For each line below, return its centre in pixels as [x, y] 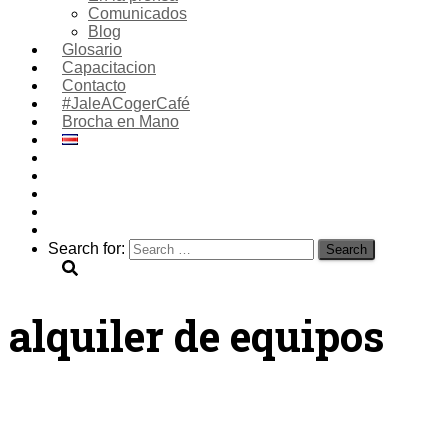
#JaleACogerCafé [126, 103]
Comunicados [137, 13]
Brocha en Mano [120, 121]
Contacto [94, 85]
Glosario [92, 49]
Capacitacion [109, 67]
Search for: [86, 248]
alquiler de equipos [196, 336]
